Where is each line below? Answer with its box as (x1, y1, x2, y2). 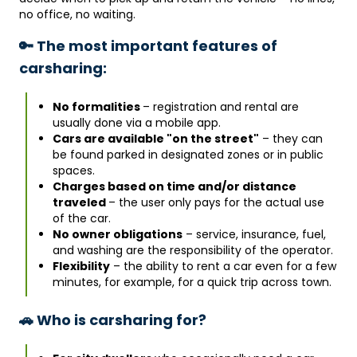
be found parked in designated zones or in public (53, 147, 324, 163)
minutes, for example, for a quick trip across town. (53, 274, 331, 290)
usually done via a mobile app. (53, 115, 221, 131)
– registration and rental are (143, 99, 299, 115)
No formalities (53, 99, 143, 115)
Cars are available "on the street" (53, 131, 259, 147)
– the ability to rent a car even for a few (110, 258, 336, 274)
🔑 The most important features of (19, 36, 277, 56)
